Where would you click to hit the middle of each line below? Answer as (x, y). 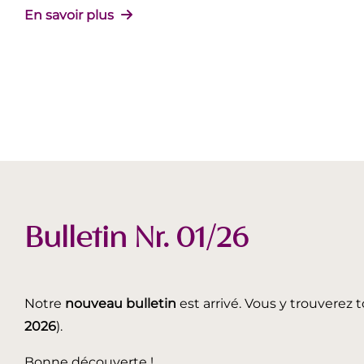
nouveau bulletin (121, 304)
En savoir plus (71, 15)
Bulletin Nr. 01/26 (136, 238)
